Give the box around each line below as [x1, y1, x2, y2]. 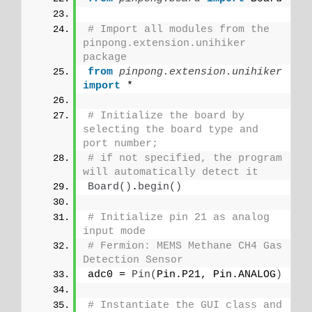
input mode [83, 225, 146, 237]
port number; [83, 137, 158, 150]
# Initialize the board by [88, 109, 244, 122]
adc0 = [88, 268, 132, 281]
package [83, 51, 127, 63]
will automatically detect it [83, 166, 258, 178]
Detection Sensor [83, 253, 183, 266]
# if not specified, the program [88, 152, 282, 164]
